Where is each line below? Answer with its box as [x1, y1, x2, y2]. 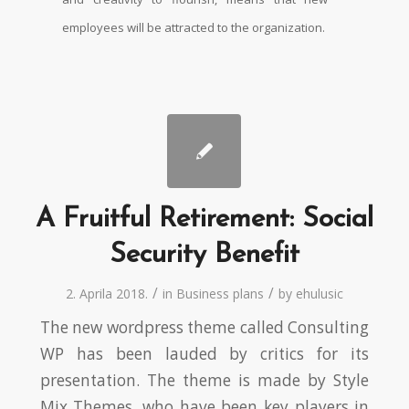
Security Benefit [109, 241, 299, 269]
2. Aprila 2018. [65, 285, 148, 302]
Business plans [175, 285, 264, 302]
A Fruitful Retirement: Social [35, 205, 373, 234]
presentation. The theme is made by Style [39, 370, 370, 391]
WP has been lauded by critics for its [39, 343, 370, 364]
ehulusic [295, 285, 343, 302]
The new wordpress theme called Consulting [39, 317, 370, 338]
